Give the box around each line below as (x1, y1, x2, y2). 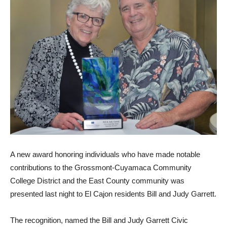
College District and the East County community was (10, 176, 184, 185)
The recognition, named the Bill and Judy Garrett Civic (10, 216, 188, 225)
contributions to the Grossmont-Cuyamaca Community (10, 163, 192, 172)
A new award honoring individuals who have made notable (10, 150, 200, 159)
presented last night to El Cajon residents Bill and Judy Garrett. (10, 190, 216, 199)
